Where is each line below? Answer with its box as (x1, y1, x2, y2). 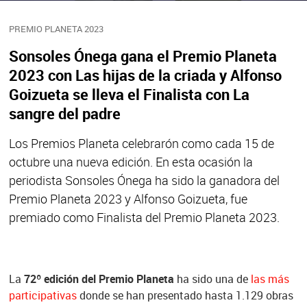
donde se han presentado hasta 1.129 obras (76, 287, 293, 303)
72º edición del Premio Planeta (23, 271, 177, 286)
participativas (8, 287, 77, 303)
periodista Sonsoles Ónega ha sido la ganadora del (8, 171, 280, 188)
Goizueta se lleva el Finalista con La (8, 84, 249, 104)
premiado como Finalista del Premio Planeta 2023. (8, 208, 280, 225)
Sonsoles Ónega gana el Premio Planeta (8, 45, 277, 66)
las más (250, 271, 289, 286)
